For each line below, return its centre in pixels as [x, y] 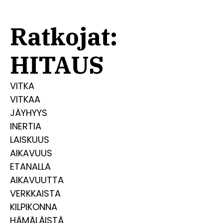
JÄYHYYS [29, 113]
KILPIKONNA [34, 207]
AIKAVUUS [31, 153]
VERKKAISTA [35, 193]
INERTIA [26, 126]
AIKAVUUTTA [37, 180]
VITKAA [25, 99]
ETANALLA [30, 167]
